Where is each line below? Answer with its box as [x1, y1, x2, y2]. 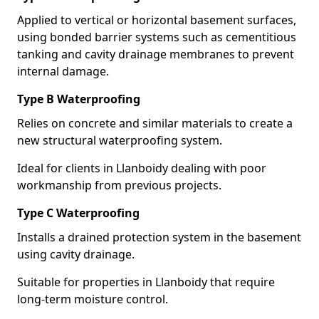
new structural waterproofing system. [17, 132, 222, 148]
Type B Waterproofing [17, 91, 140, 107]
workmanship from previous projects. [17, 177, 221, 193]
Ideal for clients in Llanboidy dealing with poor [17, 160, 266, 176]
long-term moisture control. [17, 291, 168, 307]
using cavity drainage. [17, 246, 135, 262]
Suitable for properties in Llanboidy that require [17, 274, 275, 290]
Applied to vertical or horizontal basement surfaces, [17, 12, 296, 28]
